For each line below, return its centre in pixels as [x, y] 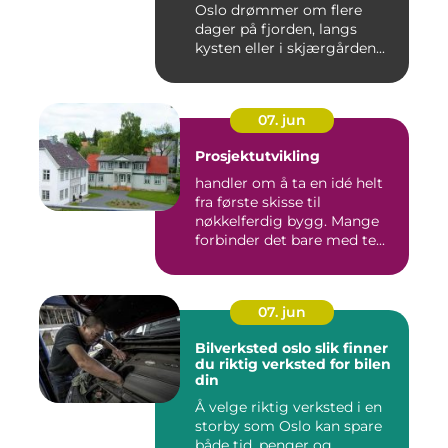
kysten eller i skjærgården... [290, 48]
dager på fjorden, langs [276, 29]
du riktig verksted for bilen [293, 364]
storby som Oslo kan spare [288, 426]
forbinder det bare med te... [290, 240]
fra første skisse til [258, 202]
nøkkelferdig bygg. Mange [287, 221]
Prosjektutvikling [257, 156]
